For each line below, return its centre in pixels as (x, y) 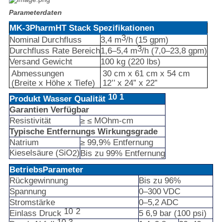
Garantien (28, 110)
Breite (25, 83)
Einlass (23, 214)
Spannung (28, 192)
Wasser (57, 99)
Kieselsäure (31, 153)
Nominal (24, 40)
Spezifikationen (123, 28)
